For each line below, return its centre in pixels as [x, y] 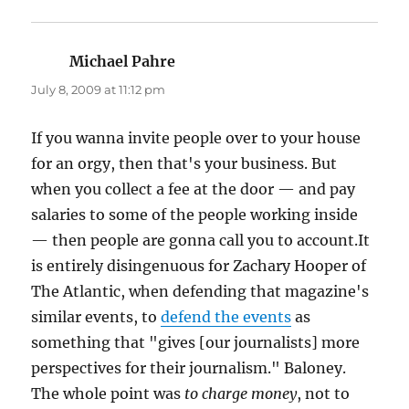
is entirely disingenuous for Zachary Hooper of [199, 266]
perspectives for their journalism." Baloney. [189, 368]
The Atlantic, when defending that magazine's [200, 292]
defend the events [226, 317]
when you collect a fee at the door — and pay [194, 189]
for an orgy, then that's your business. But [184, 164]
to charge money [241, 394]
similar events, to [96, 317]
